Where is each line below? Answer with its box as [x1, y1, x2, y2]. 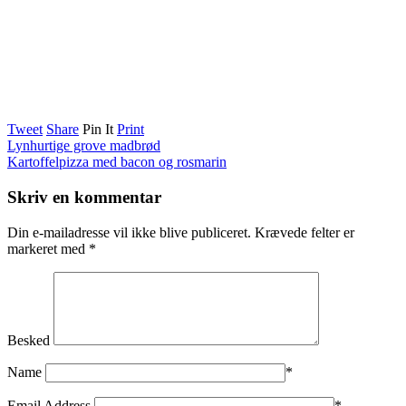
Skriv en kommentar [7, 188, 161, 208]
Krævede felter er [255, 224, 354, 240]
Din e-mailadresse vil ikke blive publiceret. [7, 224, 251, 240]
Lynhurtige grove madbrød [7, 138, 160, 154]
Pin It [82, 121, 113, 138]
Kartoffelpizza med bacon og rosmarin [7, 154, 227, 170]
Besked [7, 332, 50, 348]
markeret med [7, 240, 89, 256]
